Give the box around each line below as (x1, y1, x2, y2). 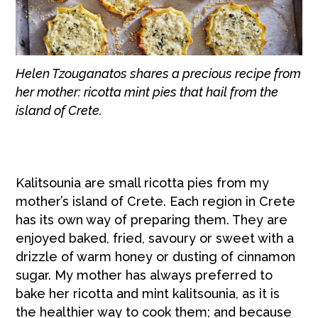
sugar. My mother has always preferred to (16, 267, 273, 283)
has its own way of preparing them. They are (16, 212, 288, 227)
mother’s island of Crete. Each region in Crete (16, 193, 296, 209)
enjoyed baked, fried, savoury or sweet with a (16, 230, 295, 246)
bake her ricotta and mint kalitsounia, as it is (16, 285, 280, 301)
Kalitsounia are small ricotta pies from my (16, 175, 270, 190)
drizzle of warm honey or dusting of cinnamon (16, 248, 296, 264)
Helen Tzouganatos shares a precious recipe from (16, 65, 302, 81)
